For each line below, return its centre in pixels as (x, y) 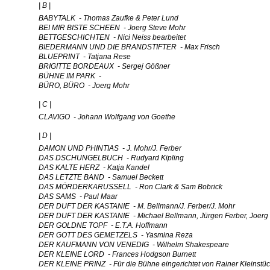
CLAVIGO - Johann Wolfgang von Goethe (107, 117)
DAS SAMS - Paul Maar (78, 196)
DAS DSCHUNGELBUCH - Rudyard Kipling (111, 158)
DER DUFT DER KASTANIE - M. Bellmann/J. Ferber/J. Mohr (137, 206)
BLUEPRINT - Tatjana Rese (85, 57)
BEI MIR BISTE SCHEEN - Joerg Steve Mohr (112, 28)
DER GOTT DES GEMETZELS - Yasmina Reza (116, 235)
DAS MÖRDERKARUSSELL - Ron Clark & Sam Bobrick (130, 187)
